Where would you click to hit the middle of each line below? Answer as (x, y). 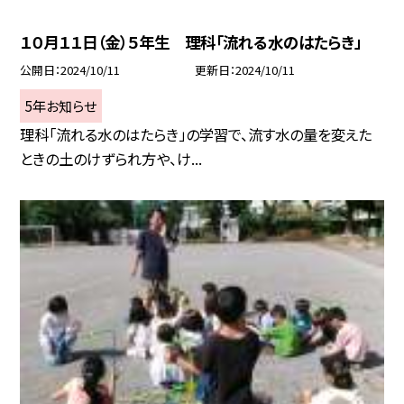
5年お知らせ (61, 106)
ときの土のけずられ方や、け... (111, 159)
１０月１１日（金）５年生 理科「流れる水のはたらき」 (191, 41)
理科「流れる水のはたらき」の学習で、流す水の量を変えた (196, 135)
